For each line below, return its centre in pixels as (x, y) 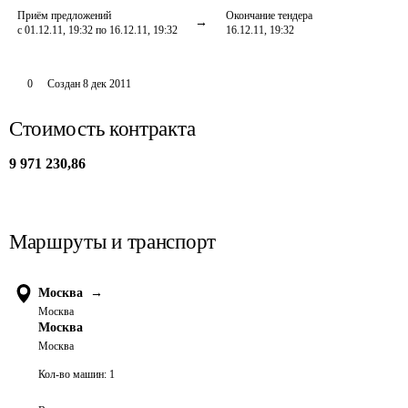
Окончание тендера (269, 15)
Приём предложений (64, 15)
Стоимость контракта (102, 129)
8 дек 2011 (107, 84)
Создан (63, 84)
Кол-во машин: (72, 374)
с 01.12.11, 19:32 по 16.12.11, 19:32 (97, 30)
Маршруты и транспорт (112, 242)
